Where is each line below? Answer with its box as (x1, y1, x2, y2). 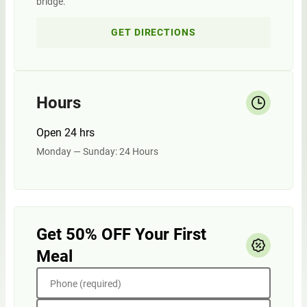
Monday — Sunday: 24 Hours (36, 146, 158, 157)
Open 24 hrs (36, 126, 95, 139)
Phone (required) (50, 278, 121, 289)
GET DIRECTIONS (111, 27, 196, 38)
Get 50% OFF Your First (36, 225, 206, 244)
